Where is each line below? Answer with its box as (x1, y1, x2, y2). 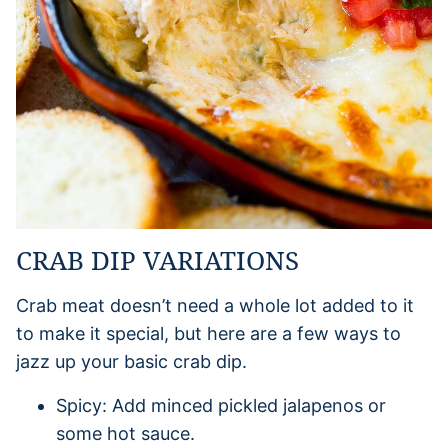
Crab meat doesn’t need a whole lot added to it (16, 294, 414, 316)
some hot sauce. (56, 422, 195, 444)
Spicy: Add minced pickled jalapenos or (56, 394, 386, 416)
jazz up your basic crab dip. (16, 350, 247, 372)
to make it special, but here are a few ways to (16, 322, 401, 344)
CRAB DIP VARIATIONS (16, 241, 299, 278)
